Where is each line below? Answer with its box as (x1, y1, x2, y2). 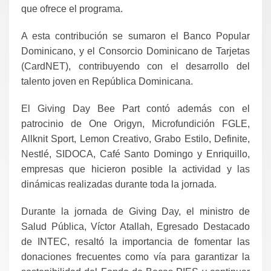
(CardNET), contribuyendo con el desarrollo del (21, 61, 250, 72)
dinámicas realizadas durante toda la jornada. (21, 179, 217, 190)
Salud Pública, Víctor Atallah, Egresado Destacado (21, 221, 250, 232)
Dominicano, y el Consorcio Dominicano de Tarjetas (21, 46, 250, 57)
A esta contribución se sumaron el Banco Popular (21, 31, 250, 42)
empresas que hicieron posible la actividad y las (21, 164, 250, 175)
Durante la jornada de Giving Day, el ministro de (21, 206, 250, 217)
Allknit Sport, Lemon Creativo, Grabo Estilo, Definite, (21, 134, 250, 145)
